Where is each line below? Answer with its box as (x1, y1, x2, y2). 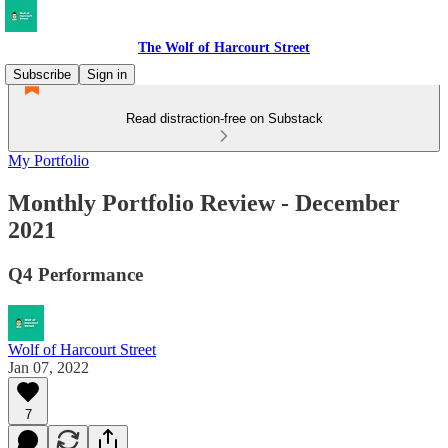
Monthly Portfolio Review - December (8, 189, 400, 216)
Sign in (87, 67, 127, 82)
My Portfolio (8, 152, 89, 169)
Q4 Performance (8, 263, 143, 285)
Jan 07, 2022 (8, 358, 89, 376)
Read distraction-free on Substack (125, 111, 323, 126)
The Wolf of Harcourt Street (138, 40, 310, 55)
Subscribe (13, 67, 71, 82)
